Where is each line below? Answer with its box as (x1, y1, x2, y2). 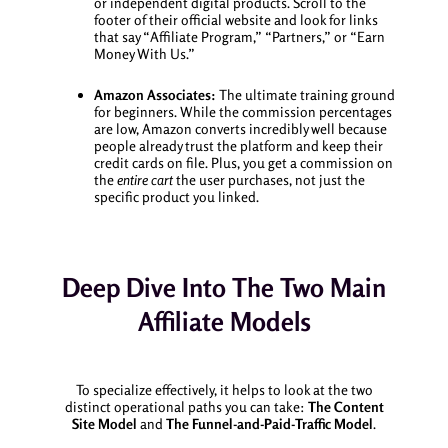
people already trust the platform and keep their (93, 137, 383, 155)
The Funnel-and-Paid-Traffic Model (166, 414, 373, 432)
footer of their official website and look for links (93, 10, 378, 28)
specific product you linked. (93, 188, 259, 206)
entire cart (116, 171, 173, 189)
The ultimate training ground (215, 86, 395, 104)
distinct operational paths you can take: (64, 397, 308, 415)
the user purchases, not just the (172, 171, 365, 189)
